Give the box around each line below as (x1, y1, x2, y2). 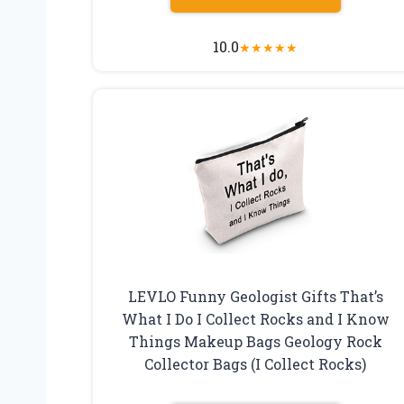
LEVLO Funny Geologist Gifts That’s (127, 286, 383, 306)
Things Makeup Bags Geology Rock (128, 331, 382, 351)
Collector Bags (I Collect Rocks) (144, 353, 367, 373)
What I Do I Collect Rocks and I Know (121, 308, 390, 328)
